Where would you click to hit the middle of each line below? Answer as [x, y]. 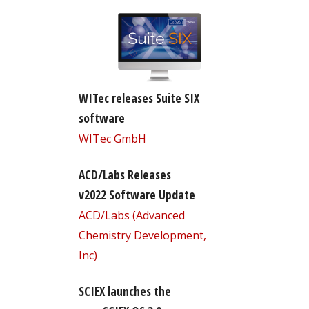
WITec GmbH [112, 138]
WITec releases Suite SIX [139, 98]
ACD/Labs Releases [124, 174]
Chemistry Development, [142, 235]
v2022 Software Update [137, 194]
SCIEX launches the [124, 291]
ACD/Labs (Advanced [131, 215]
